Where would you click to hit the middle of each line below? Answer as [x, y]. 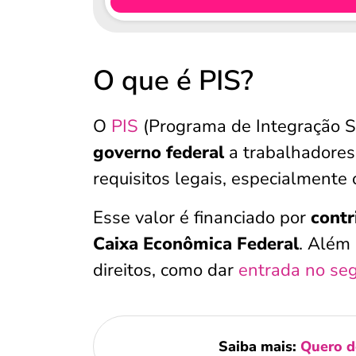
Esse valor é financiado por [199, 218]
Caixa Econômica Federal [196, 244]
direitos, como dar [166, 270]
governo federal [159, 153]
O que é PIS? [173, 81]
